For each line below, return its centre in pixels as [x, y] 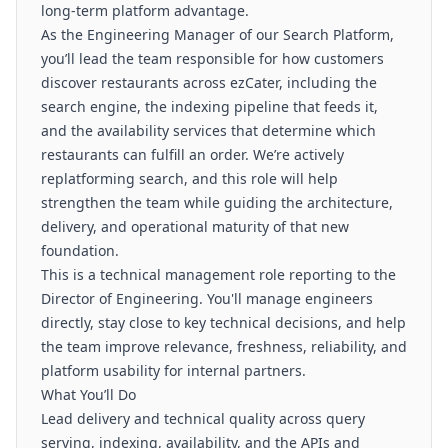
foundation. [80, 250]
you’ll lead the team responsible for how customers [212, 58]
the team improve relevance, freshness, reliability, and [224, 346]
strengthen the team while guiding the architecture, [217, 202]
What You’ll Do [88, 394]
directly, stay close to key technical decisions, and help [223, 322]
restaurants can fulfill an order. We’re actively [192, 154]
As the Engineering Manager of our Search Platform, [217, 34]
